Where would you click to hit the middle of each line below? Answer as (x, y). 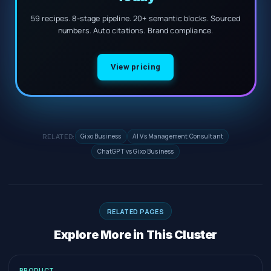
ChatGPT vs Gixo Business (135, 152)
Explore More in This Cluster (135, 234)
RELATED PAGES (135, 211)
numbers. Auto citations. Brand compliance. (135, 30)
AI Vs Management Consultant (178, 136)
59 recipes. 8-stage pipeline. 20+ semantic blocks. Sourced (135, 18)
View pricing (135, 67)
